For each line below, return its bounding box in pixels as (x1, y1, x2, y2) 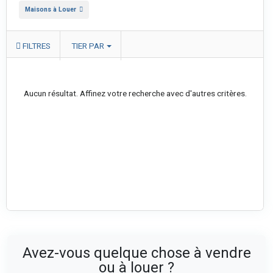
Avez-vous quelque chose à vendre (22, 244, 251, 261)
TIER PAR (71, 41, 104, 51)
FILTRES (21, 41, 51, 51)
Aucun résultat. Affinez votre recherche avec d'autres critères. (23, 88, 247, 98)
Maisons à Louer (25, 5, 76, 13)
